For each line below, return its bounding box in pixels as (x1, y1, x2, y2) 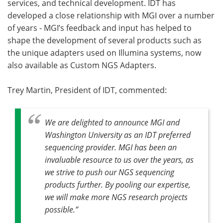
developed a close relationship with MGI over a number (7, 10, 215, 21)
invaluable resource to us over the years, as (45, 154, 194, 165)
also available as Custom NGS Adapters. (7, 60, 156, 71)
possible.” (45, 204, 78, 215)
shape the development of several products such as (7, 35, 202, 46)
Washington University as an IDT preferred (45, 129, 191, 140)
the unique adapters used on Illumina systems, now (7, 47, 201, 58)
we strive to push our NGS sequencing (45, 167, 174, 178)
